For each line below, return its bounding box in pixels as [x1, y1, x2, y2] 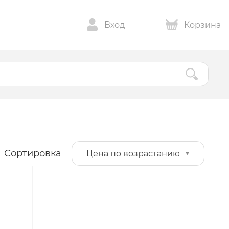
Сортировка [4, 148, 61, 159]
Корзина [184, 19, 221, 30]
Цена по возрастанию [86, 149, 180, 158]
